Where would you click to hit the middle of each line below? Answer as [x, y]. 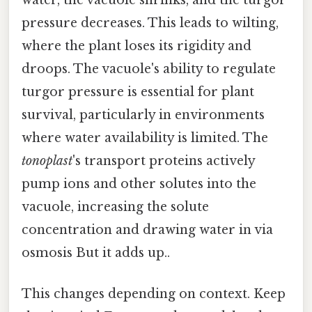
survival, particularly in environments [143, 115]
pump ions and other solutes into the [139, 184]
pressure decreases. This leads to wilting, [150, 23]
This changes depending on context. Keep [154, 294]
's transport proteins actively [164, 161]
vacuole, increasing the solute [115, 207]
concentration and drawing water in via [147, 230]
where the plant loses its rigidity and [136, 46]
